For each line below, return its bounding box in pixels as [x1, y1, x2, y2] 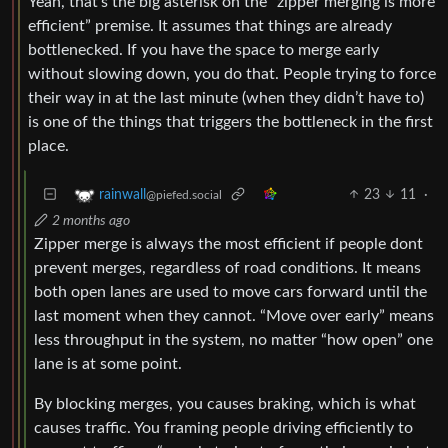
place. [28, 137, 69, 154]
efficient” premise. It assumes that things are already [28, 17, 392, 34]
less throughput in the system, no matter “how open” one [34, 331, 433, 348]
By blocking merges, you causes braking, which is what [34, 395, 416, 412]
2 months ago [52, 213, 130, 228]
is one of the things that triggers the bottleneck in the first [28, 113, 433, 130]
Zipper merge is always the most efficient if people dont [34, 235, 423, 252]
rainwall [99, 187, 146, 202]
